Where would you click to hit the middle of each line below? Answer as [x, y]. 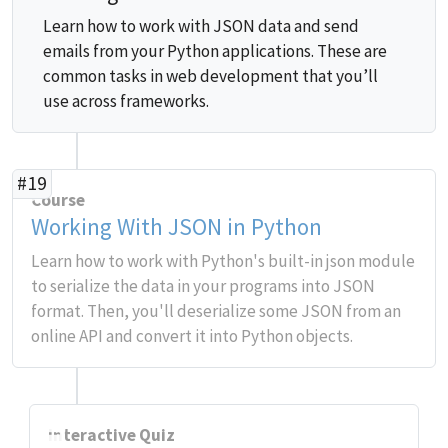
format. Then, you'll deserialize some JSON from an [216, 311]
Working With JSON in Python [176, 226]
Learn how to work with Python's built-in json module [223, 261]
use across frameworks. [126, 101]
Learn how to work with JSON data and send [201, 26]
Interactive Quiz [111, 435]
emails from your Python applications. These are [215, 51]
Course [58, 200]
